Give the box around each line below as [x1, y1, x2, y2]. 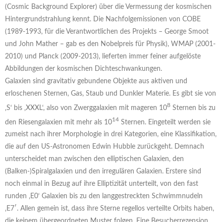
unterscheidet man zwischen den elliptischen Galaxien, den [5, 156, 184, 163]
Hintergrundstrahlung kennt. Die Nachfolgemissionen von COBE [5, 16, 201, 23]
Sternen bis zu [170, 104, 216, 111]
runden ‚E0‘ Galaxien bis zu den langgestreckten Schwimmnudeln [5, 193, 203, 200]
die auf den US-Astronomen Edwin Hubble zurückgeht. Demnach [5, 143, 204, 151]
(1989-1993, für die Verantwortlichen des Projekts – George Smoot [5, 28, 209, 36]
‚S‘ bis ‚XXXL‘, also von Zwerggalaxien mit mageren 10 [5, 104, 167, 111]
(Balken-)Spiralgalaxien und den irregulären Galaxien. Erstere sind [5, 168, 201, 175]
